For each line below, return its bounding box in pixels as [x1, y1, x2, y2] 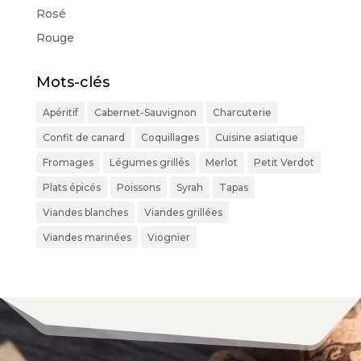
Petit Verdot [253, 156, 314, 169]
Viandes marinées [42, 231, 131, 244]
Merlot [205, 156, 238, 169]
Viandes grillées [143, 206, 222, 219]
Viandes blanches [42, 206, 128, 219]
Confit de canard [42, 131, 125, 144]
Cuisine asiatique [214, 131, 298, 144]
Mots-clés [35, 73, 110, 92]
